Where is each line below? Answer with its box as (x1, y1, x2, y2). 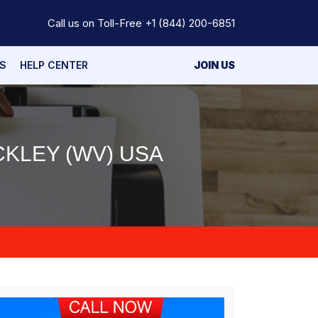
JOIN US (194, 59, 235, 71)
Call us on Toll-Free (48, 16, 145, 30)
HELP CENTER (20, 59, 88, 71)
